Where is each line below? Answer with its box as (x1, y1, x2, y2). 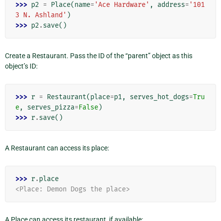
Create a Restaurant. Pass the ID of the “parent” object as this (5, 51, 192, 60)
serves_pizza (27, 103, 74, 111)
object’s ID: (5, 62, 37, 70)
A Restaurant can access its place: (5, 144, 109, 152)
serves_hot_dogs (130, 92, 189, 101)
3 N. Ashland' (15, 10, 67, 19)
